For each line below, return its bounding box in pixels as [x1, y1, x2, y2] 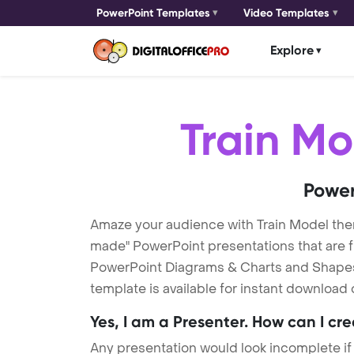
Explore [270, 43, 314, 58]
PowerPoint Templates [96, 6, 210, 20]
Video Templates [243, 6, 330, 20]
